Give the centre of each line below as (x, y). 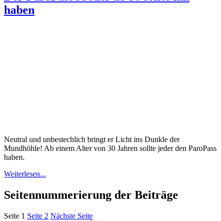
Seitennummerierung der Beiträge (91, 195)
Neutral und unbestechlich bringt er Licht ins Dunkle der (92, 139)
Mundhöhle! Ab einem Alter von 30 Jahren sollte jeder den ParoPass (110, 148)
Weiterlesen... (25, 174)
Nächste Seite (72, 216)
